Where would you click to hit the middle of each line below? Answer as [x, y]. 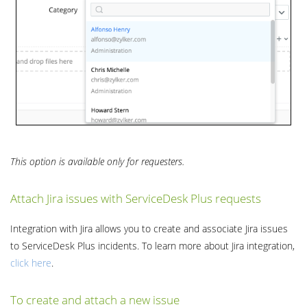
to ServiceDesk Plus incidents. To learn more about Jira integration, [152, 246]
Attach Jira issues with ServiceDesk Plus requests [136, 199]
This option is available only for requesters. [99, 161]
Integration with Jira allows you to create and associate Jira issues [149, 229]
